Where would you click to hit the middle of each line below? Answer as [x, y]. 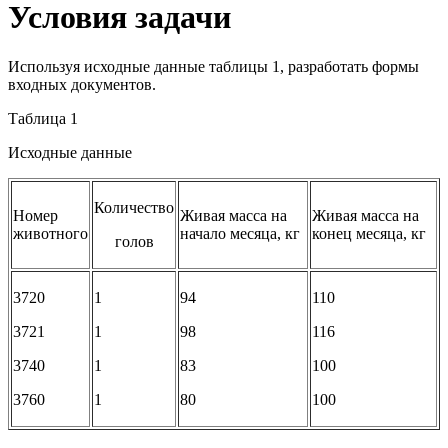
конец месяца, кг [369, 233]
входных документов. [82, 84]
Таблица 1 [43, 118]
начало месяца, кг [240, 233]
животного [50, 233]
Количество [134, 207]
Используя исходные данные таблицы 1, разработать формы [213, 66]
